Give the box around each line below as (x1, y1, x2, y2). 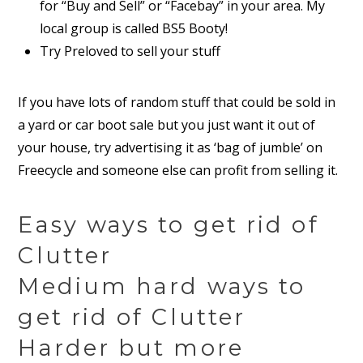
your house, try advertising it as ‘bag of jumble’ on (18, 138, 323, 156)
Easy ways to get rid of (18, 211, 319, 239)
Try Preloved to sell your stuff (39, 42, 220, 61)
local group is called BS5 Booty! (39, 19, 228, 38)
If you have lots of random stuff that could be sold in (18, 92, 336, 111)
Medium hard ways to (18, 272, 306, 301)
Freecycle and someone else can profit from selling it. (18, 160, 339, 179)
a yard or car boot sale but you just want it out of (18, 115, 316, 134)
